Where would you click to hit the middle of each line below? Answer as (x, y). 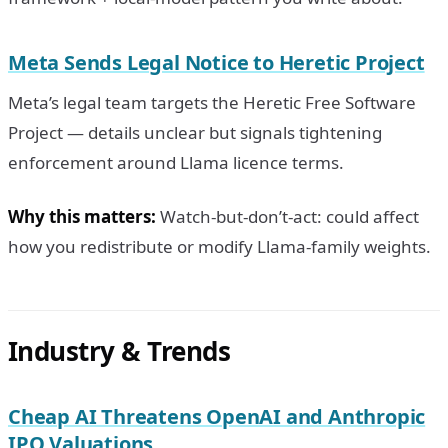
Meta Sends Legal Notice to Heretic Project (216, 62)
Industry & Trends (119, 350)
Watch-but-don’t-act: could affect (287, 216)
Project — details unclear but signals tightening (195, 132)
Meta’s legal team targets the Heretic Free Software (212, 102)
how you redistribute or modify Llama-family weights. (219, 246)
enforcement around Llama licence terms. (176, 162)
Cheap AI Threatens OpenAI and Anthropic (217, 416)
